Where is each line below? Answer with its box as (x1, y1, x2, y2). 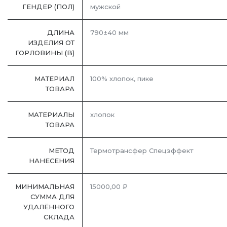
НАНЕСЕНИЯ (29, 157, 74, 165)
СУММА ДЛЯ (30, 193, 74, 201)
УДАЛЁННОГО (23, 203, 74, 211)
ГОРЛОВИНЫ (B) (15, 49, 74, 57)
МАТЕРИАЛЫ (28, 110, 74, 119)
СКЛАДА (44, 213, 74, 221)
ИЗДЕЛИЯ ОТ (28, 39, 74, 47)
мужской (90, 3, 121, 11)
